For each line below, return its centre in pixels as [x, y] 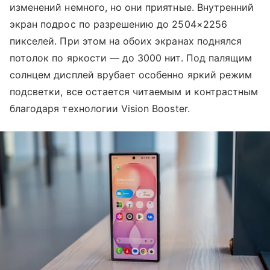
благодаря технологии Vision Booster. [100, 108]
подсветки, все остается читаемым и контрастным [134, 91]
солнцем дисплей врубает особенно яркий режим [131, 74]
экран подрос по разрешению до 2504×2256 [118, 24]
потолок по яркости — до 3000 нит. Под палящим [131, 58]
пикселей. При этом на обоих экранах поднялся [126, 41]
